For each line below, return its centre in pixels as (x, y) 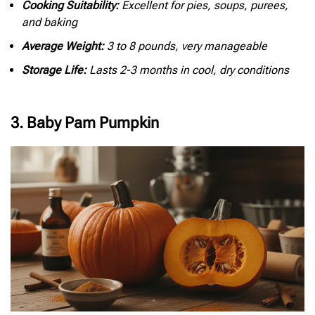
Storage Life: (54, 70)
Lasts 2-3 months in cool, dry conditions (188, 70)
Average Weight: (63, 46)
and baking (50, 22)
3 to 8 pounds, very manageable (186, 46)
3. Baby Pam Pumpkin (85, 123)
